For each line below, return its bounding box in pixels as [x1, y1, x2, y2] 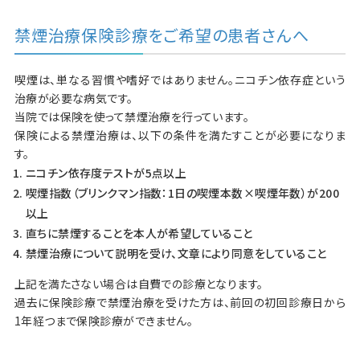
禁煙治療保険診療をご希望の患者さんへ [14, 23, 309, 47]
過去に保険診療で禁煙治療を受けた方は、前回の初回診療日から [14, 294, 346, 311]
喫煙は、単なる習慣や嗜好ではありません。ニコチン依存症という [14, 72, 346, 88]
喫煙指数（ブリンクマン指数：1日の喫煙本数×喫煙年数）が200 [25, 185, 339, 202]
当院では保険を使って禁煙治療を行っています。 [14, 108, 250, 125]
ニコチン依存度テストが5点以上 [25, 165, 187, 182]
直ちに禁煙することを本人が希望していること [25, 225, 253, 242]
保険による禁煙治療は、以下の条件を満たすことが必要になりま [14, 127, 346, 144]
